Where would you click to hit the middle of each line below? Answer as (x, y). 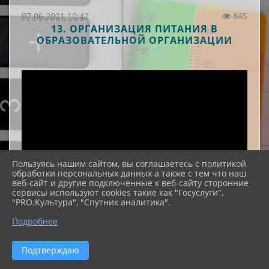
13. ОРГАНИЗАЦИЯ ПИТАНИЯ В (134, 29)
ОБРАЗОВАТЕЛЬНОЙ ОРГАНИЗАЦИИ (134, 40)
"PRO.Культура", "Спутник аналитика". (91, 202)
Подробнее (35, 221)
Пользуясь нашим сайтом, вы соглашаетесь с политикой (129, 164)
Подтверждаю (50, 250)
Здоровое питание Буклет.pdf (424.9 (149, 249)
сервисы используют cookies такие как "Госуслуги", (118, 192)
